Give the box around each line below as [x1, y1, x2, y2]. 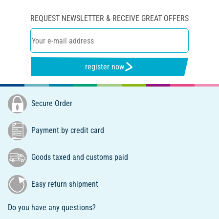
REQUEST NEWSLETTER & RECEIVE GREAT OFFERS [30, 14, 189, 23]
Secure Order [29, 98, 72, 108]
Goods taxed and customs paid [29, 152, 128, 162]
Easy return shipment [29, 179, 98, 189]
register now [85, 62, 125, 71]
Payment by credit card [29, 125, 104, 135]
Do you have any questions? [8, 203, 96, 213]
